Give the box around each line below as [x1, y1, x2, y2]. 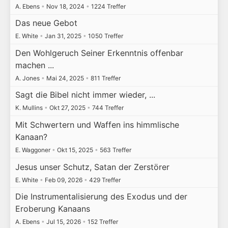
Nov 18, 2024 [44, 2, 86, 10]
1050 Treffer [86, 32, 123, 40]
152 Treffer [85, 218, 118, 226]
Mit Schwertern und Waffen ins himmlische [15, 120, 179, 130]
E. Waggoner [15, 146, 52, 154]
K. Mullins [15, 104, 44, 112]
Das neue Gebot [15, 18, 77, 28]
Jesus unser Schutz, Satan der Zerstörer [15, 161, 169, 172]
